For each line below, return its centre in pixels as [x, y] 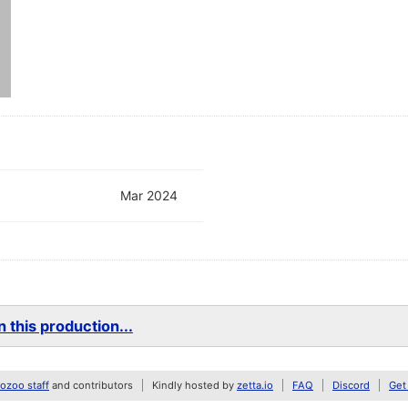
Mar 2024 [149, 196]
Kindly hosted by [194, 386]
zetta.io [255, 386]
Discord [351, 386]
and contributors [91, 386]
